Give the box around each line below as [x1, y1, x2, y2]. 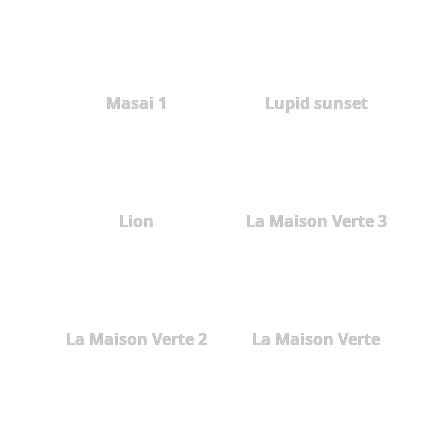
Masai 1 [105, 91, 167, 114]
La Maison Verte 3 [245, 209, 387, 232]
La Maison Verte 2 [65, 327, 207, 350]
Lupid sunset [264, 91, 368, 114]
